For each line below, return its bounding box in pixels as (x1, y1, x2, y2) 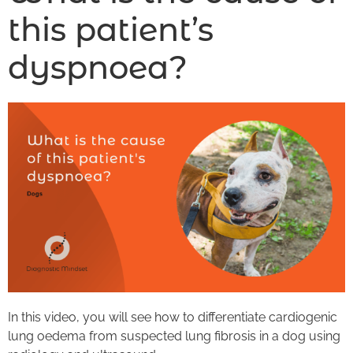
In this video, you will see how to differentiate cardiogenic (8, 310, 337, 325)
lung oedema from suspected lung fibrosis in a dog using (8, 329, 340, 344)
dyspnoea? (8, 48, 188, 87)
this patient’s (8, 10, 214, 49)
